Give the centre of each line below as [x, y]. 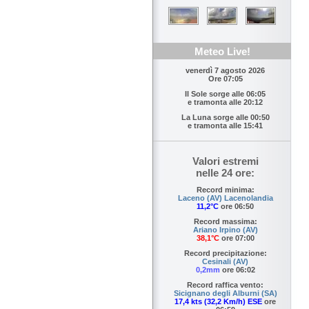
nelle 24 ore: [225, 173]
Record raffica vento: [225, 285]
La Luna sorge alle [216, 118]
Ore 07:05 [225, 79]
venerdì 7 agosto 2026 [225, 71]
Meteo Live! [222, 52]
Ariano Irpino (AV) [225, 230]
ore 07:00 [237, 238]
